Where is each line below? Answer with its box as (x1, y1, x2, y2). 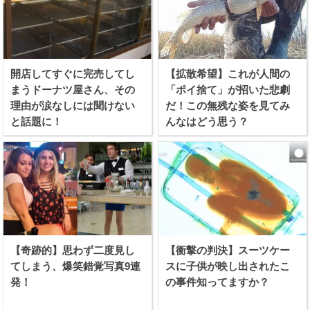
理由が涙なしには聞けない (10, 99, 136, 111)
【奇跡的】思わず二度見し (10, 244, 136, 256)
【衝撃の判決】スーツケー (165, 244, 291, 256)
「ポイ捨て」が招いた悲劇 (165, 83, 291, 95)
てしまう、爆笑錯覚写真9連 (10, 259, 141, 272)
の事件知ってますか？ (165, 275, 270, 288)
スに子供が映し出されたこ (165, 259, 291, 272)
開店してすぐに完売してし (10, 67, 136, 80)
